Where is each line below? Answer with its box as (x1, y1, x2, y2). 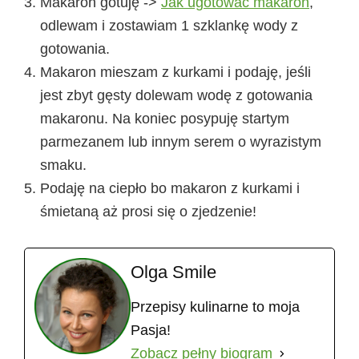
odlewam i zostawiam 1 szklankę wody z (40, 17, 298, 34)
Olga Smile (131, 261, 216, 282)
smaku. (40, 156, 87, 173)
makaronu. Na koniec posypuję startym (40, 110, 289, 127)
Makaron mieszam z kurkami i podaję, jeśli (40, 63, 311, 80)
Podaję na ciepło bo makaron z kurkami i (40, 179, 300, 196)
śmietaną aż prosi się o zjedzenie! (40, 203, 256, 220)
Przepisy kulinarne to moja (131, 298, 300, 315)
